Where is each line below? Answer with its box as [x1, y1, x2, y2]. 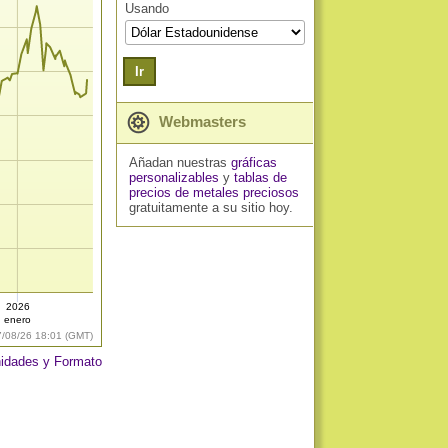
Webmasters [155, 113, 246, 130]
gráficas [230, 155, 277, 170]
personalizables [128, 170, 219, 185]
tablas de [233, 170, 287, 185]
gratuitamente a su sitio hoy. [128, 200, 293, 215]
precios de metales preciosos [128, 185, 299, 200]
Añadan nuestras [128, 155, 231, 170]
